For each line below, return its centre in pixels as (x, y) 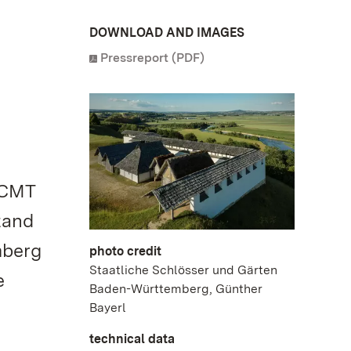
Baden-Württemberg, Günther (176, 289)
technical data (132, 339)
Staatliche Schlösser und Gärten (183, 270)
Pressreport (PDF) (152, 58)
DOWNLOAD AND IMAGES (167, 33)
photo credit (125, 251)
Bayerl (108, 308)
